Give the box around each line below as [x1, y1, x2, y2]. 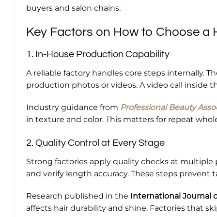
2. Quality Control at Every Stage [26, 138, 165, 148]
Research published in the [26, 191, 130, 201]
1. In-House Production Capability [26, 49, 170, 59]
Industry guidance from [26, 102, 120, 112]
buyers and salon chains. [26, 3, 121, 13]
